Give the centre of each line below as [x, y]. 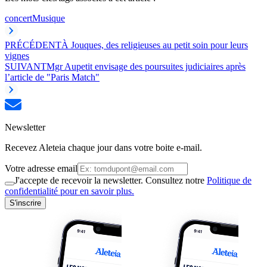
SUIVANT [26, 66]
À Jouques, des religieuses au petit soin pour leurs [155, 45]
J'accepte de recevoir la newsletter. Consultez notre [111, 180]
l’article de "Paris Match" [52, 77]
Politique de [229, 180]
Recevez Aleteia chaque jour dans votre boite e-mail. [103, 147]
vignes [17, 55]
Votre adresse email [41, 168]
